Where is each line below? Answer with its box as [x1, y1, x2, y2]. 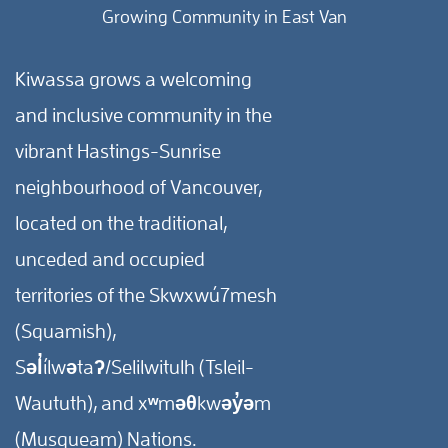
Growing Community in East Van [101, 8, 347, 27]
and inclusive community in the [15, 105, 272, 126]
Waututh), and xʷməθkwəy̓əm [15, 393, 271, 414]
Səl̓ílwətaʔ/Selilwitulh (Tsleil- [15, 357, 254, 378]
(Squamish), [15, 321, 116, 342]
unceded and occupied [15, 249, 205, 270]
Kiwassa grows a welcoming [15, 69, 252, 90]
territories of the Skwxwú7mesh [15, 285, 277, 306]
